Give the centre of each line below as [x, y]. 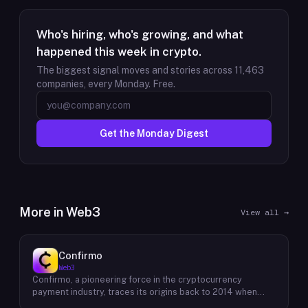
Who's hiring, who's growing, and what [140, 34]
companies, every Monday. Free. [106, 84]
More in [43, 212]
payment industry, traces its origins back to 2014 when [145, 292]
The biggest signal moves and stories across [135, 70]
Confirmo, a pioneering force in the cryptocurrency [137, 279]
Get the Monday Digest [154, 133]
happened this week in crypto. [119, 52]
